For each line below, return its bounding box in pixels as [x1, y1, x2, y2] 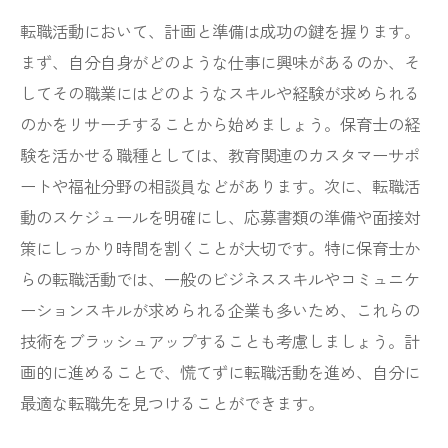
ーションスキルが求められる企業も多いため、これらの [20, 298, 420, 322]
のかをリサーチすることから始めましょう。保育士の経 [20, 112, 420, 136]
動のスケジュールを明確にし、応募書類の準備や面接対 [20, 205, 420, 229]
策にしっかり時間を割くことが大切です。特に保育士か [20, 236, 420, 260]
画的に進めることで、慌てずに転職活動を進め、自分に [20, 360, 420, 384]
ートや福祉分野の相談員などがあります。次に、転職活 [20, 174, 420, 198]
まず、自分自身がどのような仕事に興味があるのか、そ [20, 50, 420, 74]
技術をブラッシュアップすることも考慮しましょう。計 [20, 329, 420, 353]
